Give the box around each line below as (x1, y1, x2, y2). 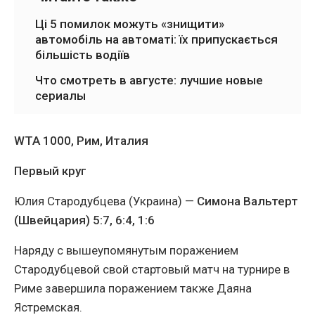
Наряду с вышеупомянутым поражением (14, 243, 238, 258)
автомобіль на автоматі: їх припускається (35, 32, 278, 47)
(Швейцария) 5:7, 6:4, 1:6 (14, 213, 155, 228)
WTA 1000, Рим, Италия (14, 134, 148, 148)
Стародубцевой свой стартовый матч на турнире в (14, 262, 290, 277)
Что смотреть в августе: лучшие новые (35, 73, 263, 88)
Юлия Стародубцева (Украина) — (14, 194, 197, 209)
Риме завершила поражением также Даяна (14, 281, 252, 296)
